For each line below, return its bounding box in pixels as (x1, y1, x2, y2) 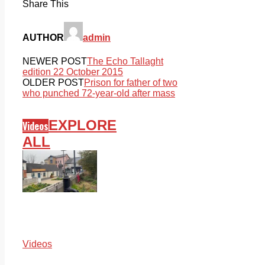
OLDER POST (22, 77, 84, 88)
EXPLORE (49, 117, 117, 134)
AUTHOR (22, 33, 64, 43)
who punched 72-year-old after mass (22, 88, 175, 98)
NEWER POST (22, 56, 87, 66)
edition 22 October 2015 (22, 66, 123, 77)
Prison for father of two (84, 77, 177, 88)
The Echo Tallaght (87, 56, 163, 66)
